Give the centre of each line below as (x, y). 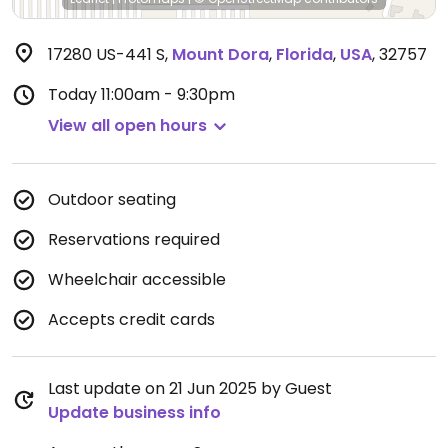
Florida (304, 54)
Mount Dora (220, 54)
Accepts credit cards (131, 319)
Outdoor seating (112, 199)
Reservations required (134, 239)
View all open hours (127, 125)
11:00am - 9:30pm (168, 94)
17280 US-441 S (106, 54)
